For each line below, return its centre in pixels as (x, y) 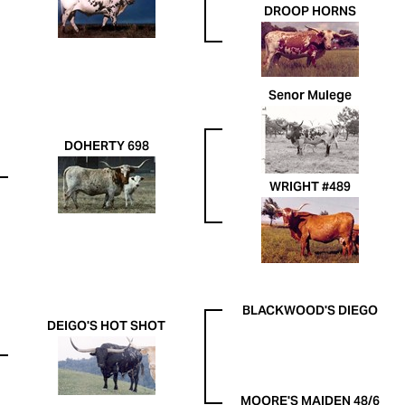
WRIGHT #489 (310, 188)
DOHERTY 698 (106, 147)
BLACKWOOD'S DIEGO (310, 312)
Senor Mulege (310, 97)
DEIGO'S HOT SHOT (106, 327)
